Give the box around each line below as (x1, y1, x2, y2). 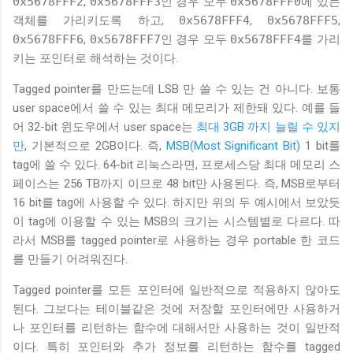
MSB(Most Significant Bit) (165, 138, 301, 153)
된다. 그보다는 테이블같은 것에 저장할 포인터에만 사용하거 (13, 301, 340, 316)
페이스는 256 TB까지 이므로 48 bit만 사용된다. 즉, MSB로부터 (13, 176, 340, 191)
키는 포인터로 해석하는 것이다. (13, 50, 178, 65)
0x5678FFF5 (267, 13, 338, 28)
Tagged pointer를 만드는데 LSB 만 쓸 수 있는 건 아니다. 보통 (13, 81, 340, 96)
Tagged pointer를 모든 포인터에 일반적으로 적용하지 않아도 (13, 282, 340, 297)
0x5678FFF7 (89, 32, 161, 46)
